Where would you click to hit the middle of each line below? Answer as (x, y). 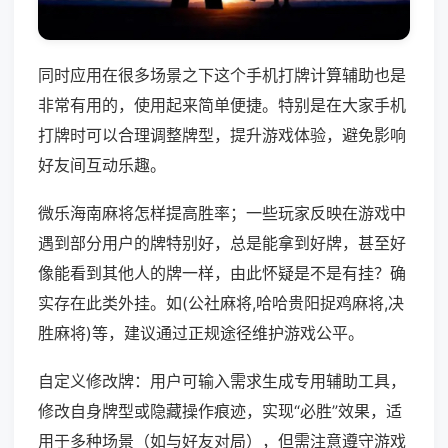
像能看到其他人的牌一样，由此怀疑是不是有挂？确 (222, 273)
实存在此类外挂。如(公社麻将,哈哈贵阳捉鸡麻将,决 (221, 303)
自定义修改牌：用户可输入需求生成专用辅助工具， (222, 381)
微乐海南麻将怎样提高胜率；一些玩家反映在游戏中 (222, 213)
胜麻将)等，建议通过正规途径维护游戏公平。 (201, 333)
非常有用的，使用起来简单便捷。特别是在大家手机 (222, 105)
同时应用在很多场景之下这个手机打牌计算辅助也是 (222, 75)
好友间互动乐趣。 (102, 165)
